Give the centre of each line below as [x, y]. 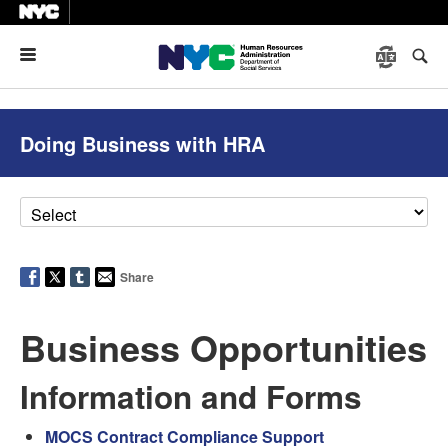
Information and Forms [191, 396]
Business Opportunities [223, 347]
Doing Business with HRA [142, 143]
